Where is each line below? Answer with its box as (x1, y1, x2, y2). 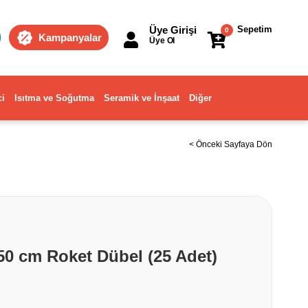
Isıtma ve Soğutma (14, 93, 94, 103)
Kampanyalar (38, 32, 102, 43)
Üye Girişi (149, 24, 197, 36)
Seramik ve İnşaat (104, 93, 179, 103)
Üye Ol (149, 36, 175, 45)
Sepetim (237, 24, 272, 34)
